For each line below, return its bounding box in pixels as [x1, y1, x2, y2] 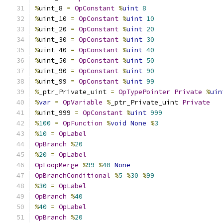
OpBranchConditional [35, 171, 111, 180]
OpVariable [63, 98, 103, 107]
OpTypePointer [118, 88, 170, 96]
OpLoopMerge [35, 161, 79, 169]
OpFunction [63, 119, 103, 127]
